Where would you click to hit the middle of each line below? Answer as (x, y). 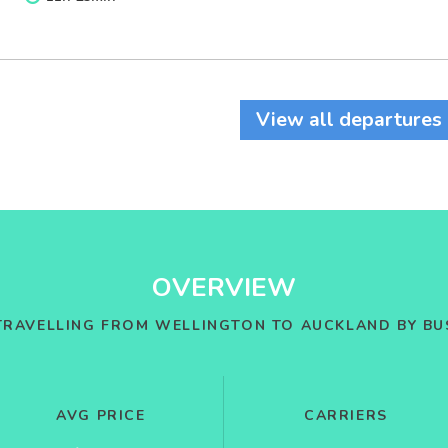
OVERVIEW (224, 287)
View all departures (349, 119)
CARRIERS (346, 415)
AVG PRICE (101, 415)
